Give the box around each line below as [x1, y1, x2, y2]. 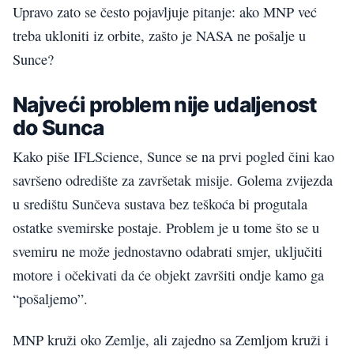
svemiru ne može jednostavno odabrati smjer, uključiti [13, 241, 322, 261]
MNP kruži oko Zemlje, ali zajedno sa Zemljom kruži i [13, 330, 329, 350]
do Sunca [13, 114, 104, 140]
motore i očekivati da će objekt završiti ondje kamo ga [13, 265, 324, 284]
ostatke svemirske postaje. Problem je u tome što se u [13, 217, 319, 237]
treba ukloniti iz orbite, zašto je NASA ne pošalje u [13, 25, 306, 45]
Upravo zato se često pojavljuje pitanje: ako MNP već [13, 2, 317, 21]
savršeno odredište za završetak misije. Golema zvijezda [13, 170, 333, 190]
